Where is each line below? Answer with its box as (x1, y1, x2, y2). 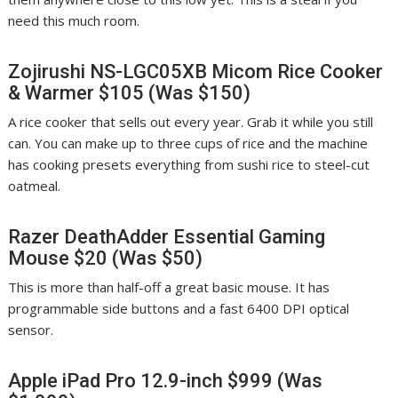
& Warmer (8, 82, 99, 105)
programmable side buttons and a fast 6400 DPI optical (8, 299, 350, 318)
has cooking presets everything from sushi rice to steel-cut (8, 155, 370, 174)
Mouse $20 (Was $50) (8, 247, 203, 270)
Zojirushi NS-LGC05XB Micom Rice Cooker (8, 60, 384, 84)
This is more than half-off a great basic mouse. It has (8, 278, 330, 297)
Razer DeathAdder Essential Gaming (8, 226, 326, 249)
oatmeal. (8, 177, 61, 195)
